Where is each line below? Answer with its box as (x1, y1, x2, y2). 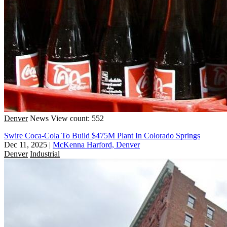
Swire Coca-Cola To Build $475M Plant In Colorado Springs (4, 131, 200, 140)
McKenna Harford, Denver (53, 140, 140, 149)
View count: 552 (51, 113, 104, 123)
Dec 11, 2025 (4, 140, 47, 149)
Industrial (30, 149, 60, 158)
